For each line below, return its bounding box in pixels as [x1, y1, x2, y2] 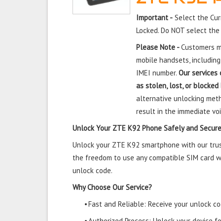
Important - [136, 13, 173, 22]
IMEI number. [136, 68, 179, 77]
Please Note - [136, 42, 182, 52]
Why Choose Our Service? [73, 183, 152, 192]
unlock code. [73, 166, 112, 175]
